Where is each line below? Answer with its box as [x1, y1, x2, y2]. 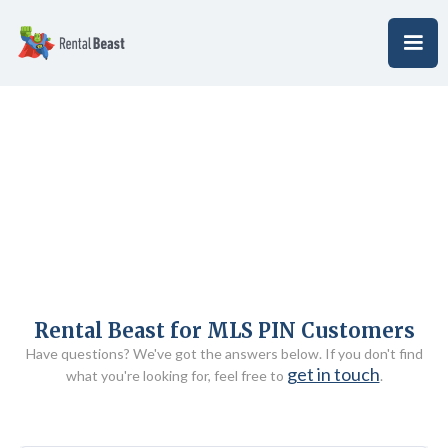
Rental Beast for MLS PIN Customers [33, 318, 415, 343]
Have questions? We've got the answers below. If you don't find [25, 345, 423, 362]
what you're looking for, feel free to [65, 367, 287, 384]
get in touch [286, 363, 380, 385]
